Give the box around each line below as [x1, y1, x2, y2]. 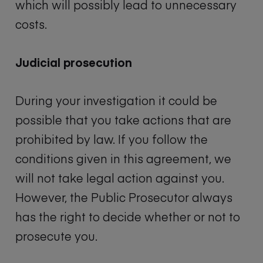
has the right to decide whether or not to [15, 208, 240, 225]
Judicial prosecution [15, 54, 132, 70]
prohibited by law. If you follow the [15, 131, 208, 147]
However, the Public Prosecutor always [15, 189, 232, 205]
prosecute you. [15, 228, 97, 244]
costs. [15, 16, 47, 32]
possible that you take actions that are [15, 112, 231, 128]
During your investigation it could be [15, 92, 217, 109]
